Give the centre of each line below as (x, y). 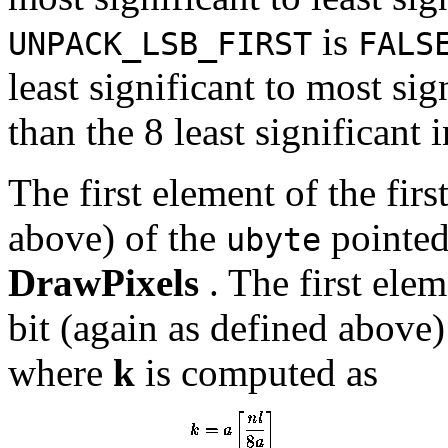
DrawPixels (103, 282)
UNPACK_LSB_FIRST (160, 43)
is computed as (256, 372)
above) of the (117, 237)
